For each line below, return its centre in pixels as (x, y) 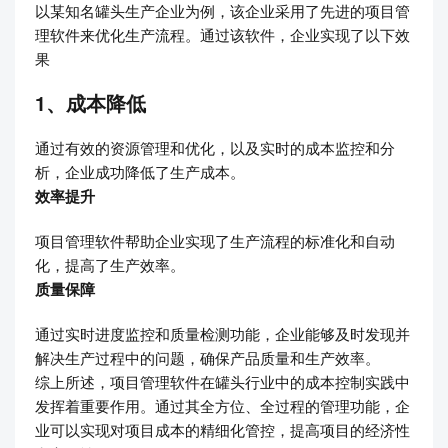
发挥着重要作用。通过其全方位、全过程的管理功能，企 (222, 406)
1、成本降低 (90, 103)
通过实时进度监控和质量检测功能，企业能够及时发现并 (222, 334)
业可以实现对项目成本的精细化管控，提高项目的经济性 (222, 430)
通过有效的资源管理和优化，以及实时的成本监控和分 (215, 148)
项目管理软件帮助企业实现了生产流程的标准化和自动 (215, 241)
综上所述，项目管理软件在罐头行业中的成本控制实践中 (222, 382)
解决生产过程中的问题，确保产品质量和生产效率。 (207, 358)
